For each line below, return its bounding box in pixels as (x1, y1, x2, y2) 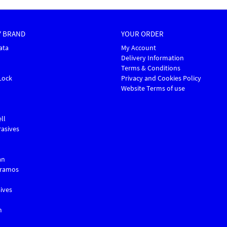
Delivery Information (121, 53, 184, 63)
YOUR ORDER (121, 29, 164, 39)
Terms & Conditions (121, 63, 180, 73)
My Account (121, 43, 156, 53)
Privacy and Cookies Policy (121, 73, 201, 83)
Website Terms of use (121, 84, 185, 93)
